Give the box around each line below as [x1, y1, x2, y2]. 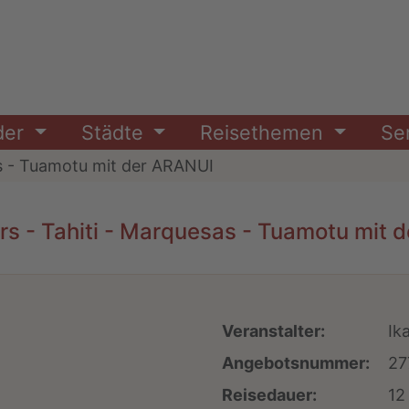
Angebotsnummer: [222, 353, 371, 373]
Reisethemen [200, 121, 330, 145]
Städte [80, 121, 149, 145]
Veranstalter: [222, 321, 326, 341]
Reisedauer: [222, 385, 318, 405]
